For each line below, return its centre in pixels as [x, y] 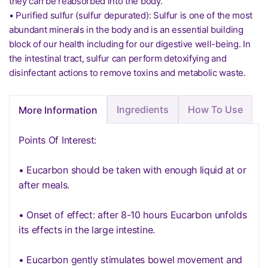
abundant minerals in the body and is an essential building [126, 30]
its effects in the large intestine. [87, 230]
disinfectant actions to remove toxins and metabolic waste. [127, 73]
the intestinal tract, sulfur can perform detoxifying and [118, 58]
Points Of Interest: [57, 140]
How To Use [215, 109]
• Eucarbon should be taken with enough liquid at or [133, 170]
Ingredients [143, 109]
